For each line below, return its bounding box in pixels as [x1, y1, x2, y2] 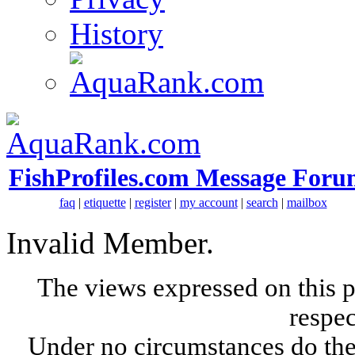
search [246, 196, 278, 209]
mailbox [286, 196, 327, 209]
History [70, 17, 163, 51]
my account [179, 196, 238, 209]
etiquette [83, 196, 126, 209]
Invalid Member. [6, 226, 214, 260]
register [134, 196, 171, 209]
